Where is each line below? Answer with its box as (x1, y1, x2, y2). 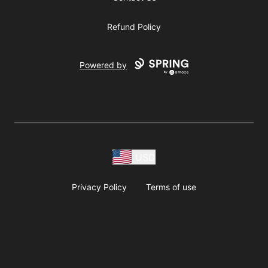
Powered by (80, 60, 127, 71)
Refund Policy (107, 22, 161, 32)
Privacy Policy (72, 182, 127, 192)
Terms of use (146, 182, 196, 192)
